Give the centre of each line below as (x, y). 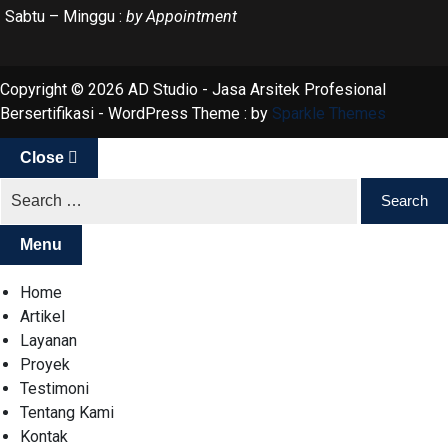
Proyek (45, 364)
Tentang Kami (67, 412)
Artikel (42, 316)
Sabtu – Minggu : (65, 16)
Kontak (44, 436)
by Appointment (181, 16)
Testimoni (54, 388)
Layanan (48, 340)
